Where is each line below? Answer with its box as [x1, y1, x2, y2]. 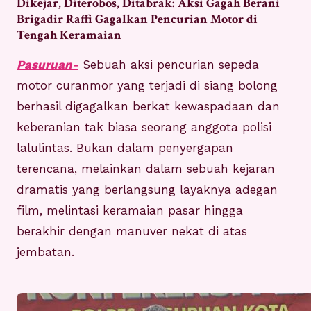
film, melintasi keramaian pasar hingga [17, 203, 243, 218]
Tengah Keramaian [17, 27, 121, 44]
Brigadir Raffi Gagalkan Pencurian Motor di [17, 11, 258, 28]
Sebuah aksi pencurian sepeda [78, 58, 259, 72]
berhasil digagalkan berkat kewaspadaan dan [17, 99, 280, 114]
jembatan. [17, 245, 74, 260]
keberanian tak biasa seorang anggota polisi [17, 120, 271, 135]
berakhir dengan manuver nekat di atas [17, 224, 247, 239]
